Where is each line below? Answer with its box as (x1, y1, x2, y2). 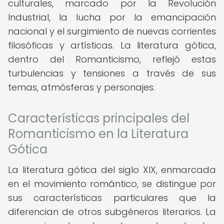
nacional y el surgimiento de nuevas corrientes (8, 25, 216, 37)
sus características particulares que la (8, 191, 216, 204)
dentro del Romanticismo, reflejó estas (8, 53, 216, 65)
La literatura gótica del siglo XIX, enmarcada (8, 163, 216, 176)
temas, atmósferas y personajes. (8, 81, 155, 93)
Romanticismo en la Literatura (8, 125, 188, 142)
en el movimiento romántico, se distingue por (8, 177, 216, 190)
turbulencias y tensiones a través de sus (8, 67, 216, 79)
